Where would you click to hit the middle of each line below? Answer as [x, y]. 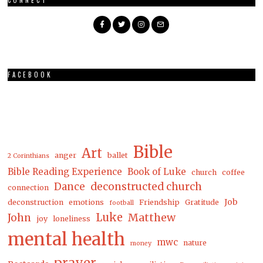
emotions [87, 203]
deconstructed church [146, 187]
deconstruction [36, 203]
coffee [234, 173]
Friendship [160, 203]
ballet [118, 156]
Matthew [152, 218]
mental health [67, 240]
